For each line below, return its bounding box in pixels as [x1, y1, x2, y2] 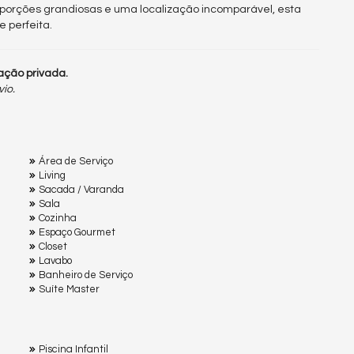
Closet [39, 240, 67, 252]
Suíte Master [39, 283, 100, 295]
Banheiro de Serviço [39, 269, 133, 281]
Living [39, 169, 66, 181]
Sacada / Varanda [39, 183, 124, 195]
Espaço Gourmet [39, 226, 115, 238]
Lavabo [39, 254, 72, 266]
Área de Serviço [39, 155, 113, 167]
